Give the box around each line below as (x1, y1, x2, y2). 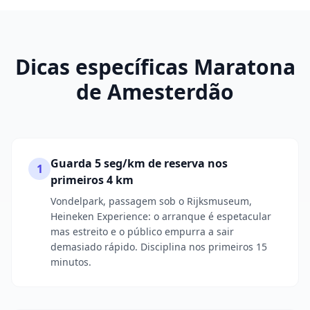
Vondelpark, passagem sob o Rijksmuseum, (51, 194, 252, 208)
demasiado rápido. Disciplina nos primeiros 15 (51, 240, 267, 253)
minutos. (51, 255, 91, 268)
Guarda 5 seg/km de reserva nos (51, 156, 228, 171)
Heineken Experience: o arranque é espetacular (51, 210, 271, 223)
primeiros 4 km (51, 172, 134, 188)
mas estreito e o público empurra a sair (51, 225, 234, 238)
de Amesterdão (76, 77, 234, 106)
